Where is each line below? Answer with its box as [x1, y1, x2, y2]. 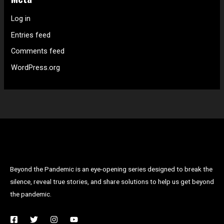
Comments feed [11, 46, 65, 56]
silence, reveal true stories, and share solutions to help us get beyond [10, 177, 214, 185]
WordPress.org [11, 62, 60, 72]
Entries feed [11, 30, 51, 39]
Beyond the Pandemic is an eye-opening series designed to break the [10, 164, 212, 173]
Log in [11, 13, 31, 23]
